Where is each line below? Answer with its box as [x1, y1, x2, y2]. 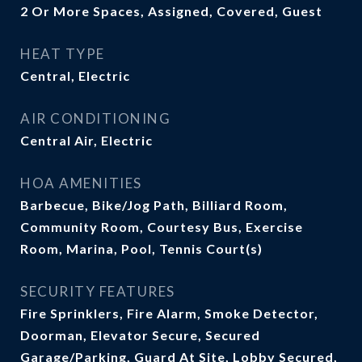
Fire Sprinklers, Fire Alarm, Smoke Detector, [20, 305, 318, 321]
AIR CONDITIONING [20, 110, 170, 127]
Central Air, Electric [20, 133, 153, 148]
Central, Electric [20, 68, 130, 83]
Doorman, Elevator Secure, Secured [20, 327, 260, 343]
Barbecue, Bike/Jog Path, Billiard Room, [20, 197, 288, 213]
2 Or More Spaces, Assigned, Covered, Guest [20, 3, 322, 19]
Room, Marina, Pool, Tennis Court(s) [20, 241, 263, 256]
